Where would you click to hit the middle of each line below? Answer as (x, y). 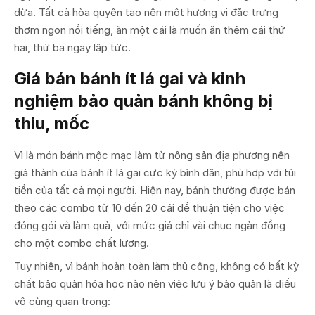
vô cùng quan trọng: (62, 301)
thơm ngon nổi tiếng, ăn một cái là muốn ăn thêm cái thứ (150, 30)
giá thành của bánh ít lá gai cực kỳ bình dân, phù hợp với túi (155, 172)
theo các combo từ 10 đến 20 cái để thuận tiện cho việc (149, 207)
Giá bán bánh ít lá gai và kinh (130, 78)
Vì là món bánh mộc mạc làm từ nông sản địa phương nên (152, 155)
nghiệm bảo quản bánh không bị (143, 101)
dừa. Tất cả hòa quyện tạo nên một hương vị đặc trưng (146, 12)
